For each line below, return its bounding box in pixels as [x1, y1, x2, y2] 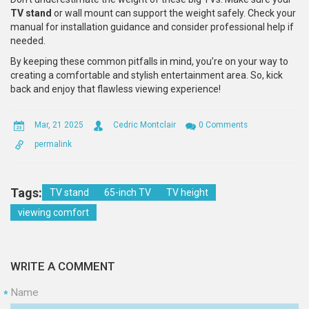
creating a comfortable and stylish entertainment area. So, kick [10, 70, 283, 81]
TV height [166, 187, 208, 199]
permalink [34, 139, 72, 150]
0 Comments [199, 120, 248, 130]
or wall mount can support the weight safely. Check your [52, 8, 296, 19]
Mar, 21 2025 [34, 120, 83, 130]
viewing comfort [18, 207, 89, 219]
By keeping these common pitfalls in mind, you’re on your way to [10, 56, 288, 68]
